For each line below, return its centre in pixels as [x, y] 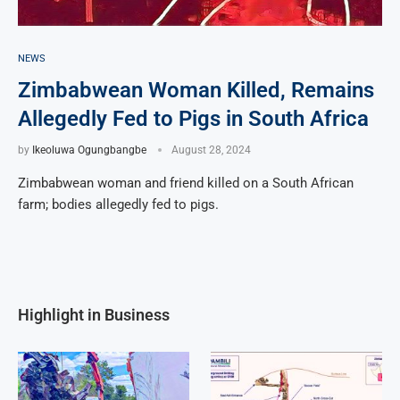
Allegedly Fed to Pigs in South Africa [193, 118]
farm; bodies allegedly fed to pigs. [118, 204]
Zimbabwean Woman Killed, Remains [196, 90]
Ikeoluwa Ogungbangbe [89, 150]
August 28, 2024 [211, 150]
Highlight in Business [94, 314]
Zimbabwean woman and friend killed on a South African [186, 183]
